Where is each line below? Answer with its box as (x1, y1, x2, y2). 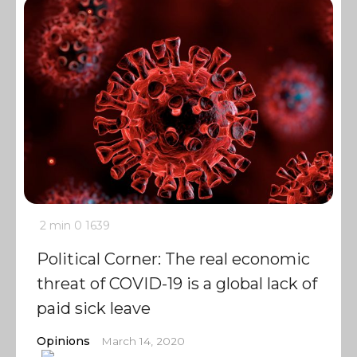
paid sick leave (37, 299, 151, 318)
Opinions (37, 334, 90, 348)
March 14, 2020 (101, 335, 185, 347)
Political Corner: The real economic (37, 249, 310, 269)
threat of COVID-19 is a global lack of (37, 274, 317, 293)
